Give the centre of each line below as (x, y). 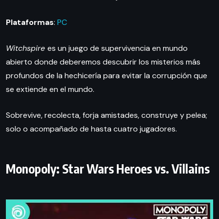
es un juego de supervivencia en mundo (118, 48)
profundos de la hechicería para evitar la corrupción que (107, 75)
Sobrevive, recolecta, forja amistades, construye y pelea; (107, 115)
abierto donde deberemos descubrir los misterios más (103, 62)
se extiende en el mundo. (50, 89)
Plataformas (30, 22)
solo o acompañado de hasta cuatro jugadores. (91, 129)
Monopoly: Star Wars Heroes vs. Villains (108, 168)
